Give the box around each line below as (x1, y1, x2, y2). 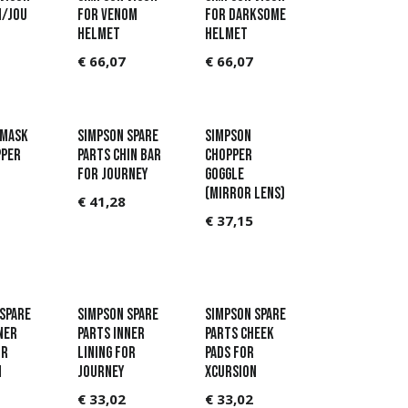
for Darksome (205, 5, 286, 25)
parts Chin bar (76, 145, 161, 165)
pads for (205, 342, 254, 362)
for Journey (76, 164, 148, 184)
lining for (76, 342, 136, 362)
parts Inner (76, 323, 145, 343)
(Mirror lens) (205, 183, 285, 203)
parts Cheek (205, 323, 274, 343)
